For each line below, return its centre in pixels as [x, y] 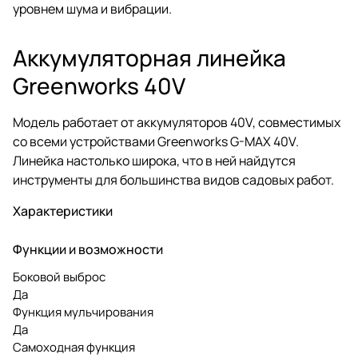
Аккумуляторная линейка [149, 57]
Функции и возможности [88, 249]
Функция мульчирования [83, 312]
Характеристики [63, 211]
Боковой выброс [59, 276]
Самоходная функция [74, 347]
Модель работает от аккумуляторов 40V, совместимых [177, 122]
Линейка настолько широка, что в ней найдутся [154, 160]
